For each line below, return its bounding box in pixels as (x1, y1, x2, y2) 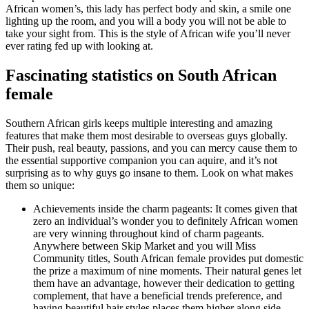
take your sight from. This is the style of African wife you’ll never (6, 27, 290, 39)
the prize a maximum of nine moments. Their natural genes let (33, 264, 301, 277)
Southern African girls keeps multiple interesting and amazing (6, 117, 272, 129)
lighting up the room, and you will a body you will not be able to (6, 14, 286, 27)
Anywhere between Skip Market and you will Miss (33, 239, 256, 252)
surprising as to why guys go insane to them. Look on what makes (6, 166, 293, 179)
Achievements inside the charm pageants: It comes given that (33, 202, 297, 215)
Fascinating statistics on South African (6, 66, 277, 84)
